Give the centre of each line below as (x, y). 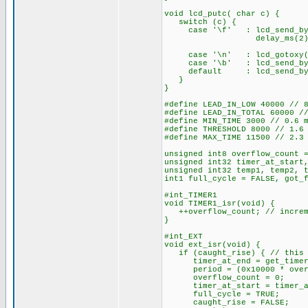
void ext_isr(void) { (212, 245)
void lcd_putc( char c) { (222, 14)
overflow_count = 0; (224, 278)
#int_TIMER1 (190, 195)
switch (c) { (200, 22)
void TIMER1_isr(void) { (219, 203)
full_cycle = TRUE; (222, 294)
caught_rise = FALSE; (227, 302)
